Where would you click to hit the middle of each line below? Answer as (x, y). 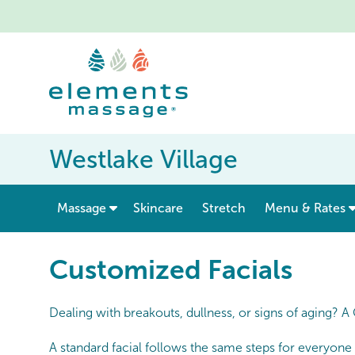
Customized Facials (171, 270)
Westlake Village (143, 160)
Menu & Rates (305, 208)
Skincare (158, 208)
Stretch (224, 208)
